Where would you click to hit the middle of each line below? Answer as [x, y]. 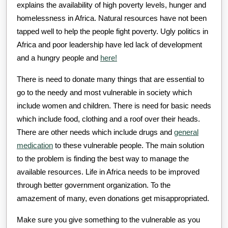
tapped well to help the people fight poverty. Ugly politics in [112, 31]
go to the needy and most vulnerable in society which [104, 92]
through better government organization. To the [94, 185]
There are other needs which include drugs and [95, 132]
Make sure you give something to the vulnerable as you [108, 219]
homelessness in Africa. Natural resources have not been [112, 18]
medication [35, 145]
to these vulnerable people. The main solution [129, 145]
